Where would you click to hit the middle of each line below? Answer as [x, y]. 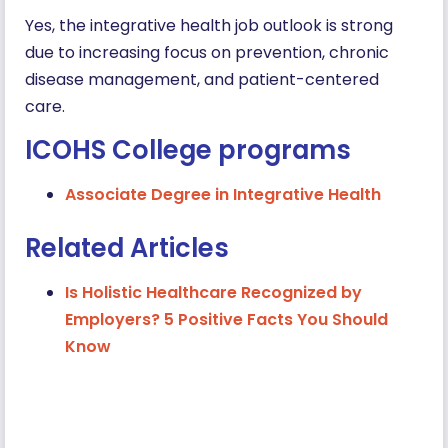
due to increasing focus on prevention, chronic [207, 53]
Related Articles [127, 247]
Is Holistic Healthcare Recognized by [213, 292]
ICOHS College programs [188, 149]
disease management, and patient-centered [202, 80]
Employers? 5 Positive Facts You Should [226, 319]
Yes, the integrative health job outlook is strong [209, 26]
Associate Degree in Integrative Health [223, 194]
